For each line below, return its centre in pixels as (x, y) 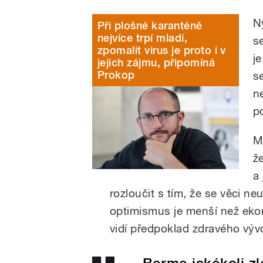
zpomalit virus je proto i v (162, 50)
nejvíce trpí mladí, (143, 38)
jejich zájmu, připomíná (156, 62)
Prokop (116, 75)
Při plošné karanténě (150, 25)
